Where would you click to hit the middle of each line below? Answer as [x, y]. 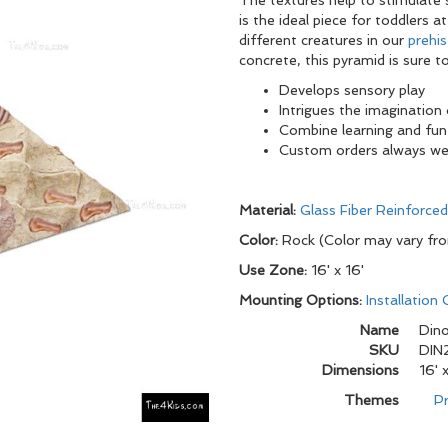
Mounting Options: [302, 300]
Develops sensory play [352, 90]
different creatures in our [323, 40]
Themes [371, 400]
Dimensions [360, 370]
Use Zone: [275, 270]
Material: [269, 210]
